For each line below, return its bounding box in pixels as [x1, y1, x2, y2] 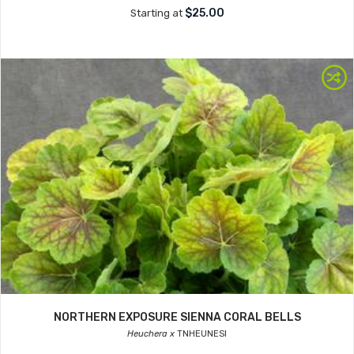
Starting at [130, 7, 185, 19]
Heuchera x [127, 329, 175, 339]
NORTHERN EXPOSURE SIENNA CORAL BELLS [53, 311, 301, 324]
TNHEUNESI [175, 329, 227, 339]
